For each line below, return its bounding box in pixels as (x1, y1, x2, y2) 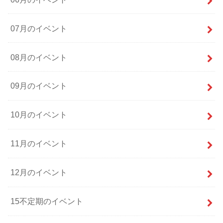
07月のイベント (10, 23, 68, 33)
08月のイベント (10, 52, 68, 62)
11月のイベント (10, 139, 68, 148)
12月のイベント (10, 168, 68, 177)
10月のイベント (10, 110, 68, 119)
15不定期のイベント (10, 197, 84, 206)
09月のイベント (10, 81, 68, 91)
